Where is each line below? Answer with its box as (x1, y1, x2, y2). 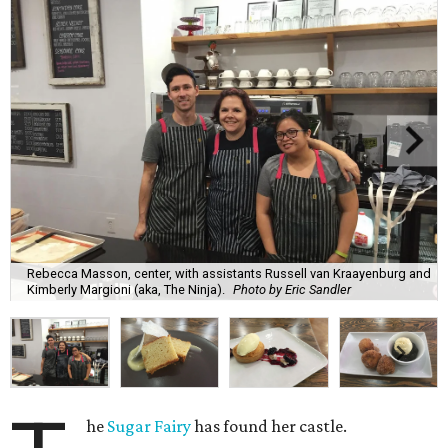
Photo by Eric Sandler (233, 281, 351, 297)
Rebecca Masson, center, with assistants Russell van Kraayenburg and (27, 265, 431, 281)
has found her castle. (191, 416, 348, 437)
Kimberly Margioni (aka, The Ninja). (27, 281, 225, 297)
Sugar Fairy (104, 416, 192, 437)
